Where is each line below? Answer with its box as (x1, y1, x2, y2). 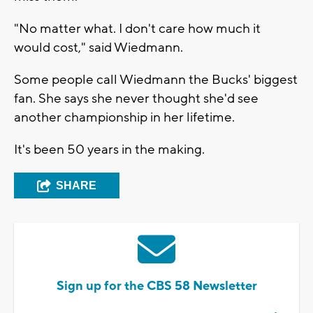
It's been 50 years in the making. (14, 140, 208, 158)
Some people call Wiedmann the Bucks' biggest (14, 71, 298, 88)
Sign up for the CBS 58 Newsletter (56, 277, 257, 294)
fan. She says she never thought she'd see (14, 89, 259, 107)
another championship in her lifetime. (14, 108, 235, 126)
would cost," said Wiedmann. (14, 38, 186, 56)
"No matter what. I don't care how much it (14, 20, 261, 37)
